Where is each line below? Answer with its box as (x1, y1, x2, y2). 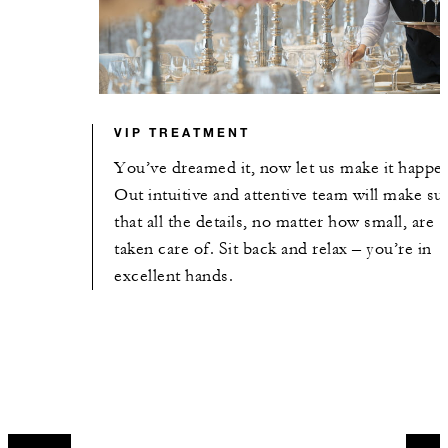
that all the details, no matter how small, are (114, 211, 435, 232)
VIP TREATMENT (114, 123, 251, 140)
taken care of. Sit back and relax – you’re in (114, 238, 432, 259)
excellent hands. (114, 265, 234, 286)
